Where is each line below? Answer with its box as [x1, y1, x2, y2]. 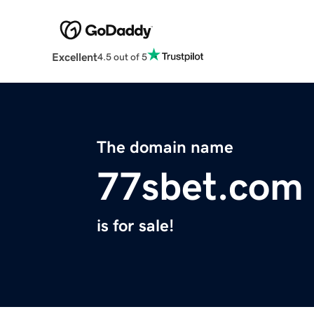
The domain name [97, 139, 233, 156]
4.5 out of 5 [97, 51, 147, 62]
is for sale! [97, 217, 174, 235]
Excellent [51, 51, 97, 63]
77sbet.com [97, 167, 303, 207]
